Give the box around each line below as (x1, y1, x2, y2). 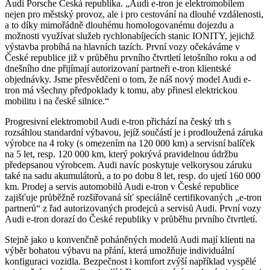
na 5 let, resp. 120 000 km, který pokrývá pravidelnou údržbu (5, 148, 238, 159)
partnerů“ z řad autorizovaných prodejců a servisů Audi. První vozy (5, 202, 261, 213)
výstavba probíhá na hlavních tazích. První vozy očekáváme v (5, 41, 240, 52)
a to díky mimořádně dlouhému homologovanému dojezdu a (5, 19, 234, 30)
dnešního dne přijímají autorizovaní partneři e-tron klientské (5, 63, 231, 74)
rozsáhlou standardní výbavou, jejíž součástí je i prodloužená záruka (5, 127, 263, 137)
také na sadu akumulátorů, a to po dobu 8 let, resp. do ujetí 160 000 (5, 170, 260, 181)
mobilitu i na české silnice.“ (5, 95, 109, 106)
